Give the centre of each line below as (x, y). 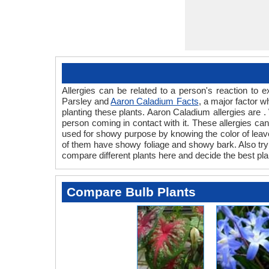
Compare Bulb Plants (131, 192)
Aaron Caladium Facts (155, 101)
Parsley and (86, 101)
